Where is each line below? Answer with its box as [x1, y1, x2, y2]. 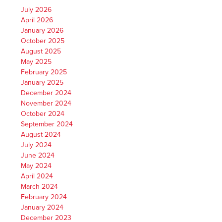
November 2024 [21, 99, 72, 108]
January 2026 [21, 26, 64, 35]
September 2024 [21, 119, 73, 128]
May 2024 [21, 161, 52, 170]
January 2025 [21, 78, 64, 87]
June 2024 [21, 151, 55, 160]
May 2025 [21, 57, 52, 66]
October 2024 [21, 109, 65, 118]
